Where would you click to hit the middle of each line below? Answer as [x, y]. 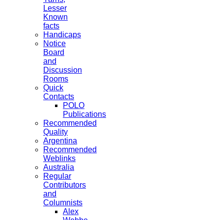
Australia [59, 167]
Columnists [63, 202]
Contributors [65, 185]
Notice [55, 43]
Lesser [55, 8]
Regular [57, 176]
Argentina [60, 140]
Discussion [63, 70]
